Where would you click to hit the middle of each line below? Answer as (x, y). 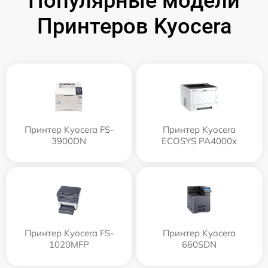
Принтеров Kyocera (134, 27)
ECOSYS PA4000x (199, 141)
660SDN (199, 245)
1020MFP (69, 245)
